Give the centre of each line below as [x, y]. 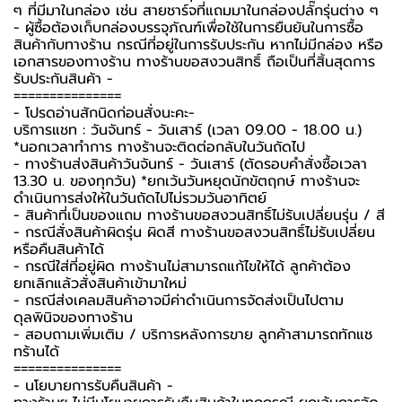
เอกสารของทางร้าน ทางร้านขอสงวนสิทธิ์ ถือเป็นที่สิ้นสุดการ [194, 61]
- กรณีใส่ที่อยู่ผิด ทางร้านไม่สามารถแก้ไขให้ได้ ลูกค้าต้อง [182, 266]
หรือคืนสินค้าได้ [59, 249]
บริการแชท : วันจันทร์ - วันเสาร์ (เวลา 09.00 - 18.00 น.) [188, 130]
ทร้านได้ [36, 351]
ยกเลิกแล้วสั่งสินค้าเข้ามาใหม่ [100, 283]
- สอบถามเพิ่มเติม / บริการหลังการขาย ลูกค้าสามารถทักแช [193, 334]
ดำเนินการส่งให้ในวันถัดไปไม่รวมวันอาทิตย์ [140, 198]
